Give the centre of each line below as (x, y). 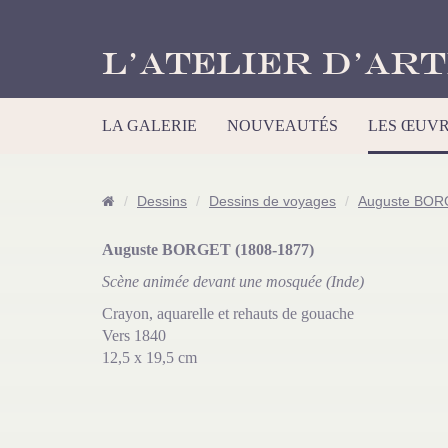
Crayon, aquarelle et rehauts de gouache (228, 313)
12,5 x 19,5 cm (149, 357)
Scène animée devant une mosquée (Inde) (233, 281)
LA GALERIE (149, 125)
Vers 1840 (134, 335)
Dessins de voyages (272, 201)
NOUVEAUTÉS (282, 125)
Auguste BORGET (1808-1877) (208, 249)
